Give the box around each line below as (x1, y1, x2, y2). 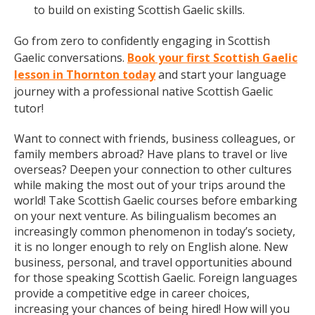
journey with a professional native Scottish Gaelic (14, 84, 273, 99)
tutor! (14, 101, 44, 116)
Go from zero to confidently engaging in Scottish (14, 33, 270, 49)
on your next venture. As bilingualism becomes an (14, 208, 276, 224)
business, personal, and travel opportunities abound (14, 255, 292, 270)
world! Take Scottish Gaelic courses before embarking (14, 193, 297, 208)
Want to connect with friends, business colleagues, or (14, 131, 295, 146)
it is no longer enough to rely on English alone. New (14, 239, 288, 255)
